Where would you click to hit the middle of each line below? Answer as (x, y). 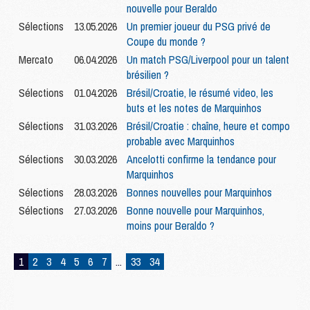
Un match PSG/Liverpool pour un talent (208, 60)
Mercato (36, 60)
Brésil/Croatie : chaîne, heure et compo (208, 126)
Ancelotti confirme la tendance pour (201, 159)
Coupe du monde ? (166, 42)
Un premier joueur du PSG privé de (199, 27)
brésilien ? (148, 75)
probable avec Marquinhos (181, 142)
